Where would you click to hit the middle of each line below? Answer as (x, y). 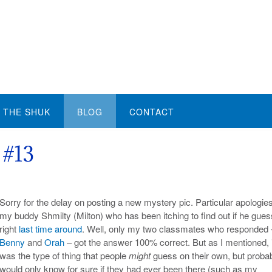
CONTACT (152, 112)
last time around (50, 228)
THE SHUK (27, 112)
